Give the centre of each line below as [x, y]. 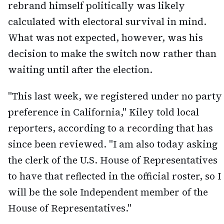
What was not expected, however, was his [105, 38]
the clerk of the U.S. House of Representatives [113, 160]
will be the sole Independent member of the [108, 192]
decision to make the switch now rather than [112, 54]
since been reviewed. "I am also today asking [113, 144]
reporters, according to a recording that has [110, 128]
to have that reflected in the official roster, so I [114, 176]
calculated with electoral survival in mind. [107, 22]
